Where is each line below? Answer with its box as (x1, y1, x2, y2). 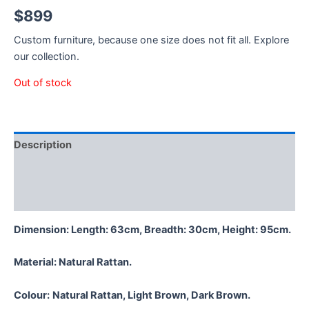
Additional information (14, 165, 123, 178)
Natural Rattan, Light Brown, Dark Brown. (52, 288, 250, 301)
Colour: (14, 288, 50, 301)
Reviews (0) (14, 191, 73, 204)
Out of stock (14, 77, 72, 90)
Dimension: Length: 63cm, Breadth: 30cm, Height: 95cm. (14, 223, 291, 236)
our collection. (14, 50, 79, 63)
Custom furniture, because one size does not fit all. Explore (14, 33, 289, 46)
